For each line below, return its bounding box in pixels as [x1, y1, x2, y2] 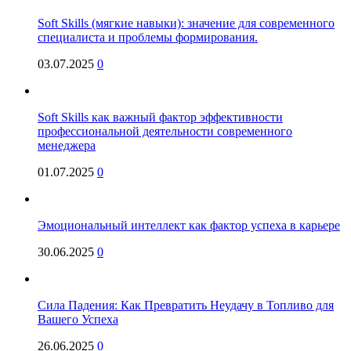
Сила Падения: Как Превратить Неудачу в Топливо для [38, 298, 334, 312]
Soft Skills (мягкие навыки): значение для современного [38, 16, 335, 30]
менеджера [38, 138, 96, 152]
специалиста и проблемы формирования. [38, 30, 258, 44]
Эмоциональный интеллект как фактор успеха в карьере [38, 218, 340, 232]
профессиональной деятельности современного [38, 124, 292, 138]
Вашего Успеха [38, 312, 118, 326]
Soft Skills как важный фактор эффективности [38, 110, 283, 124]
